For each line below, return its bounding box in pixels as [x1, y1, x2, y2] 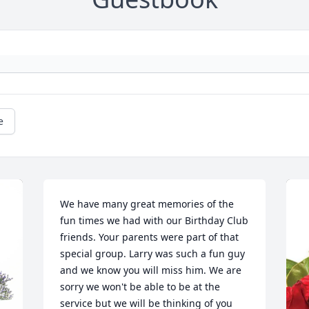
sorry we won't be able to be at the [60, 280, 221, 294]
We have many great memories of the [60, 197, 235, 211]
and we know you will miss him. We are [60, 263, 242, 277]
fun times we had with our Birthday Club [60, 214, 249, 228]
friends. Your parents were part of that [60, 230, 239, 244]
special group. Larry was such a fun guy [60, 247, 246, 261]
